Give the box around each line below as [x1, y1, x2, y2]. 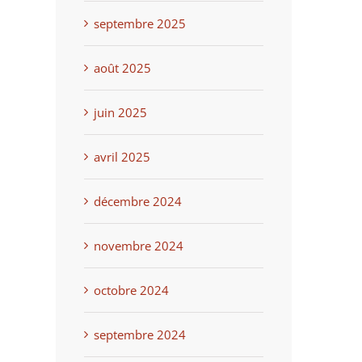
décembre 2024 [93, 192, 182, 209]
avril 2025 [93, 148, 150, 165]
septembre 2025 [93, 15, 186, 32]
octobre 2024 [93, 281, 169, 298]
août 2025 [93, 59, 151, 76]
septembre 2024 [93, 326, 186, 343]
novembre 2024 [93, 237, 183, 254]
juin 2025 [93, 103, 147, 120]
